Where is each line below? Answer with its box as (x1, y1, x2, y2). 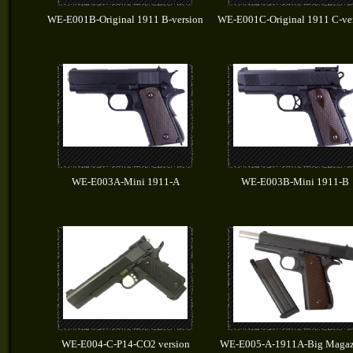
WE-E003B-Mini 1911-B (241, 176, 349, 188)
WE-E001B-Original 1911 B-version (47, 13, 203, 25)
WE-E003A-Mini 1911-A (71, 176, 180, 188)
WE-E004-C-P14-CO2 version (61, 338, 190, 350)
